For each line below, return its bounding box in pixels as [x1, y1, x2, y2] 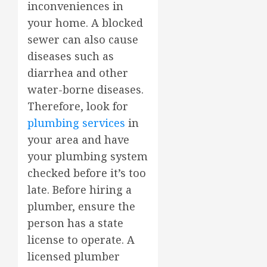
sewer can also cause [27, 32, 138, 46]
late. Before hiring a [27, 182, 132, 197]
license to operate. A [27, 232, 135, 247]
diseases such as [27, 48, 114, 63]
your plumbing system [27, 148, 148, 163]
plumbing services [27, 115, 125, 130]
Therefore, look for [27, 98, 128, 113]
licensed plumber [27, 249, 120, 263]
